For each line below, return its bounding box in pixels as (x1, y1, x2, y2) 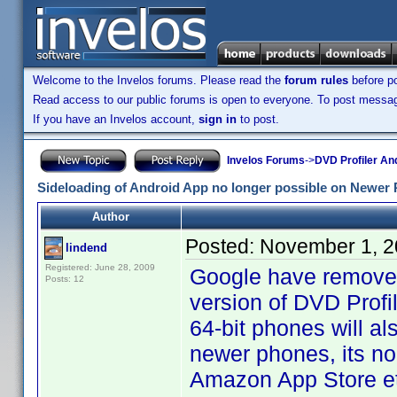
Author (92, 210, 129, 223)
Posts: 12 (45, 274, 84, 284)
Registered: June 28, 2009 (45, 262, 155, 272)
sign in (198, 113, 237, 126)
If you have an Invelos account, (33, 113, 198, 126)
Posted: (185, 235, 260, 258)
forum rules (284, 74, 348, 87)
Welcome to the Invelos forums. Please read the (33, 74, 284, 87)
